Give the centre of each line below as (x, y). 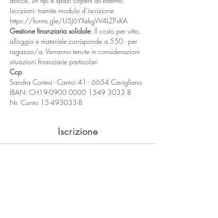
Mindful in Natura (78, 190)
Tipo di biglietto (78, 177)
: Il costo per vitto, (117, 31)
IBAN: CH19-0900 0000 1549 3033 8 (71, 92)
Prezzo (78, 209)
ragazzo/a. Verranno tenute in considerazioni (76, 51)
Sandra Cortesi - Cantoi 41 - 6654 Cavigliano (77, 82)
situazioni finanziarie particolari (54, 62)
